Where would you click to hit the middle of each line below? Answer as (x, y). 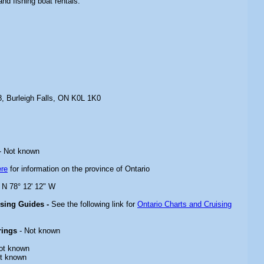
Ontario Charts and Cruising (184, 204)
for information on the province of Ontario (79, 169)
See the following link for (94, 204)
